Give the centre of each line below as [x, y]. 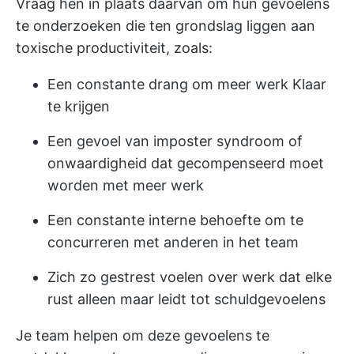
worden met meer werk [126, 185]
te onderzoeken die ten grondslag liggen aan [166, 25]
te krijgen [79, 106]
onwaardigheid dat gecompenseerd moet [186, 163]
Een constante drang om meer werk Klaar [187, 84]
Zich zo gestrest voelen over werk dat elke [190, 277]
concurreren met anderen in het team [173, 242]
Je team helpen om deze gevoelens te [143, 335]
